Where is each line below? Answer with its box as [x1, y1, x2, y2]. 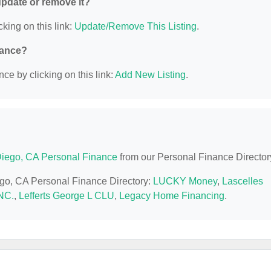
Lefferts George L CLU [19, 191, 114, 201]
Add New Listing [115, 70, 186, 80]
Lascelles [222, 176, 263, 187]
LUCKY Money [153, 176, 217, 187]
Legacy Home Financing [119, 191, 224, 201]
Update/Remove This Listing [74, 21, 197, 32]
